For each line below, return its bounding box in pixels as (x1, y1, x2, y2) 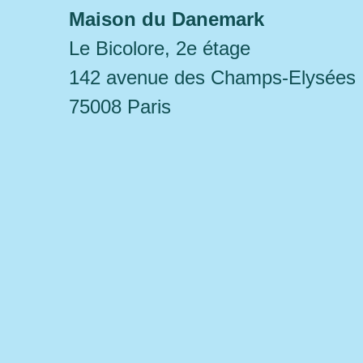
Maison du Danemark (69, 8, 264, 30)
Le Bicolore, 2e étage (69, 37, 250, 59)
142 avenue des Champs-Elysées (69, 66, 356, 88)
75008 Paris (69, 96, 171, 117)
